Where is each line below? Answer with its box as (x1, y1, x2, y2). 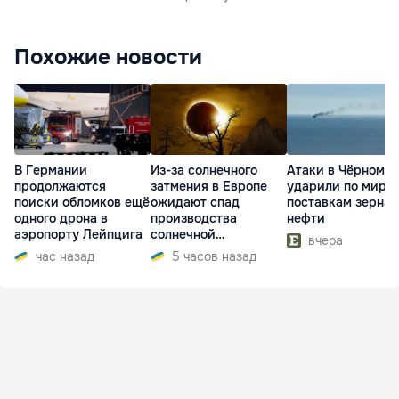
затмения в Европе (151, 178, 267, 195)
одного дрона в (14, 210, 108, 227)
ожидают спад (151, 194, 240, 211)
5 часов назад (172, 248, 256, 265)
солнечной (151, 226, 216, 243)
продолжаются (14, 178, 106, 195)
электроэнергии (151, 242, 251, 259)
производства (151, 210, 237, 227)
